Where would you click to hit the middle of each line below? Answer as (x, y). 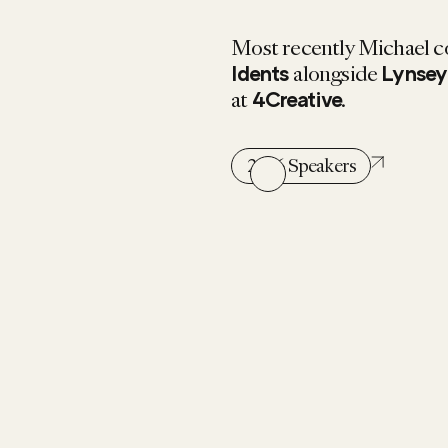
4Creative (296, 100)
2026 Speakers (301, 165)
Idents (262, 74)
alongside (337, 74)
